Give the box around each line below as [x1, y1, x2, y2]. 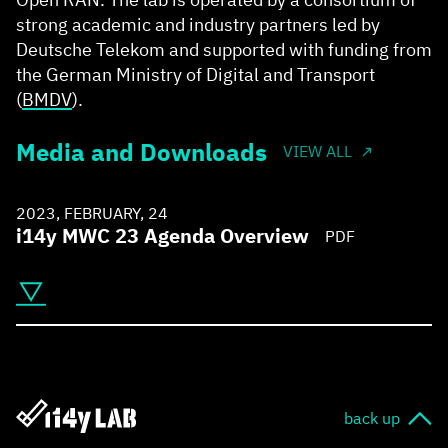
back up [344, 408, 400, 429]
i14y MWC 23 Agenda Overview [16, 221, 309, 249]
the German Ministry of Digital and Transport [16, 62, 375, 86]
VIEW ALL [283, 141, 352, 162]
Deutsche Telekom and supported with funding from [16, 37, 432, 61]
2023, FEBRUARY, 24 [16, 202, 168, 223]
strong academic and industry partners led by [16, 12, 380, 36]
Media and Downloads [16, 135, 267, 168]
